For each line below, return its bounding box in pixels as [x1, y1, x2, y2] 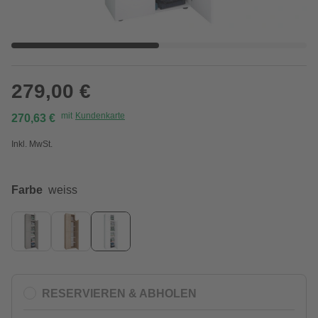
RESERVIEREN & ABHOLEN [42, 287, 197, 300]
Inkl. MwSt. [11, 139, 53, 149]
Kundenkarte [75, 111, 125, 121]
